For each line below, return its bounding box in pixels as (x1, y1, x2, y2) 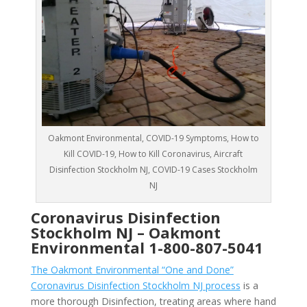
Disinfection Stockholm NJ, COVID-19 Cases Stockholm (49, 164, 258, 176)
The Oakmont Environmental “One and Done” (30, 263, 234, 277)
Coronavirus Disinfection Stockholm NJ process (30, 279, 241, 293)
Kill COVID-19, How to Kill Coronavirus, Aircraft (64, 148, 243, 160)
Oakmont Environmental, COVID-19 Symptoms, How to (47, 132, 259, 145)
